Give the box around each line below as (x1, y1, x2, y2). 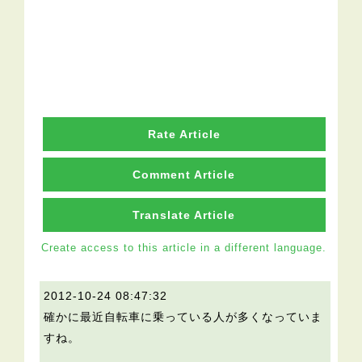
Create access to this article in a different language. (41, 242, 327, 255)
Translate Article (133, 208, 236, 222)
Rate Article (147, 128, 221, 141)
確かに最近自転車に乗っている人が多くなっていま (44, 310, 323, 324)
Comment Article (133, 168, 236, 182)
